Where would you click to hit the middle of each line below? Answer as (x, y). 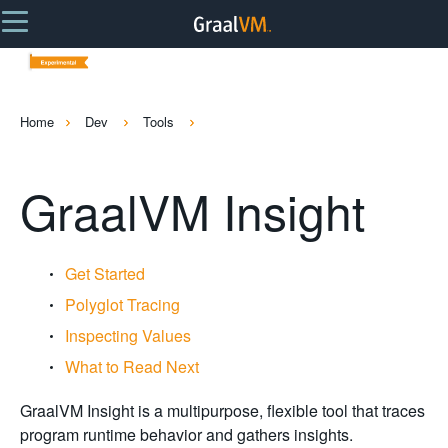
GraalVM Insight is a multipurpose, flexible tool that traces (222, 410)
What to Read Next (132, 366)
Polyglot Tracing (122, 304)
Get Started (105, 273)
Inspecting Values (128, 335)
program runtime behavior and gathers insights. (186, 434)
